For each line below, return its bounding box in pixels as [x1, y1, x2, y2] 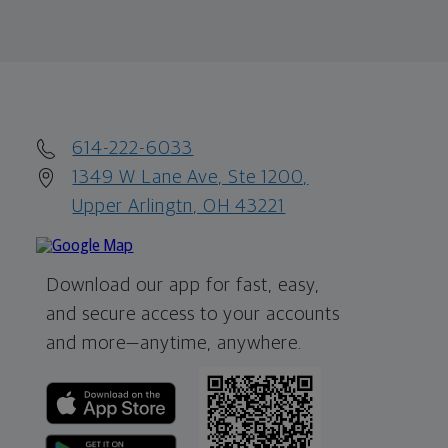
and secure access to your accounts [46, 304, 341, 324]
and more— [46, 333, 141, 353]
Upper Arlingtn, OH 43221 [72, 196, 286, 216]
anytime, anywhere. [140, 333, 303, 353]
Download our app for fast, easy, [46, 275, 321, 295]
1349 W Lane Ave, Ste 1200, [72, 167, 309, 187]
